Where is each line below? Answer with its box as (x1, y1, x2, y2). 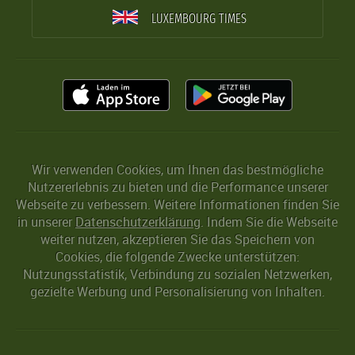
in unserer (17, 213, 75, 231)
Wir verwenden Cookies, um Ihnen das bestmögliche (32, 161, 323, 179)
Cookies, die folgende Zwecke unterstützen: (55, 248, 300, 266)
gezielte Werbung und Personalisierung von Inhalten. (30, 283, 325, 301)
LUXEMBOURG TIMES (151, 11, 246, 27)
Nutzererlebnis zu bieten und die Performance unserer (27, 178, 328, 197)
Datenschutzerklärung (75, 213, 200, 231)
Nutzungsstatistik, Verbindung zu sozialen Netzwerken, (23, 265, 332, 284)
